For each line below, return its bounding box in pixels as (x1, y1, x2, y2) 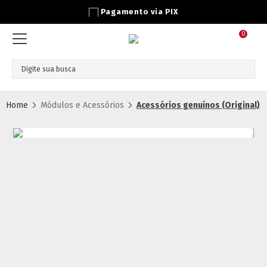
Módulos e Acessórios (41, 100, 124, 110)
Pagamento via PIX (100, 7, 179, 16)
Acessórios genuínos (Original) (136, 100, 260, 110)
